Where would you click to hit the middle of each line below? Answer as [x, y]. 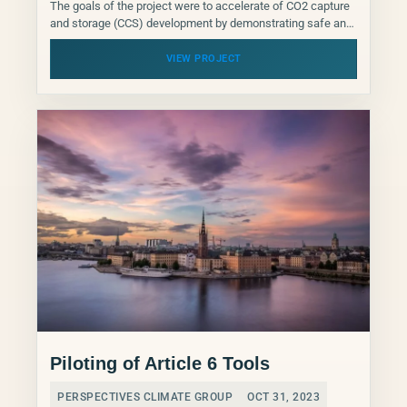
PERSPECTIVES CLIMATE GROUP [145, 397]
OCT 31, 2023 [283, 397]
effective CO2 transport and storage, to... [154, 41]
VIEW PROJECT [203, 59]
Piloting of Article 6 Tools [160, 364]
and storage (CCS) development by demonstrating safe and [201, 24]
